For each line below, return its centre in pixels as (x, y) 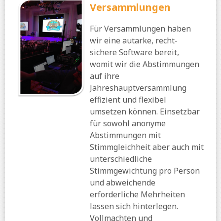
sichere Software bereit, (134, 53)
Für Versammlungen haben (140, 29)
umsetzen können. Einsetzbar (145, 112)
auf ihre (105, 76)
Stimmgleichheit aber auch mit (147, 147)
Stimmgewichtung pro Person (145, 171)
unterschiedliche (121, 159)
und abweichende (123, 183)
